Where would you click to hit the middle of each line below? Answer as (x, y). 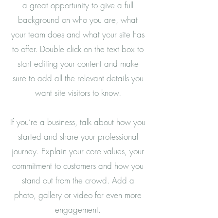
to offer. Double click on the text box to (78, 49)
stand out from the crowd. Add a (78, 180)
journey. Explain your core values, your (78, 151)
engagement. (78, 209)
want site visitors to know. (78, 93)
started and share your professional (78, 136)
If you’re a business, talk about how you (78, 122)
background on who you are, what (78, 20)
